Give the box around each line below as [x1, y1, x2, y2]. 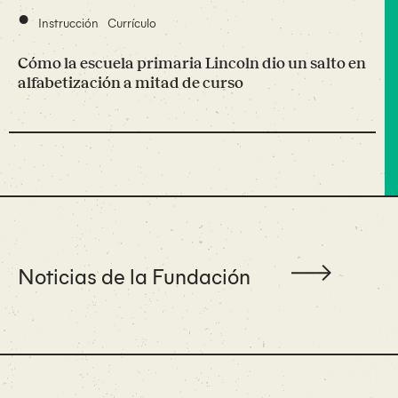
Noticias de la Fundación [18, 260, 251, 290]
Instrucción [38, 13, 99, 31]
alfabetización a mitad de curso [18, 73, 243, 92]
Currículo [107, 13, 156, 31]
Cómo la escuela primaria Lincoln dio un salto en [18, 53, 366, 72]
